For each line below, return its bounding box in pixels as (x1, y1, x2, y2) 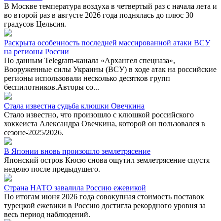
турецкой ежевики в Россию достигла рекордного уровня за (4, 201, 206, 210)
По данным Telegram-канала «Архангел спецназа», (4, 56, 175, 65)
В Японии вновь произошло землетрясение (4, 147, 150, 155)
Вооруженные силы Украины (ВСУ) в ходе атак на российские (4, 65, 217, 74)
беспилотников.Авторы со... (4, 82, 99, 91)
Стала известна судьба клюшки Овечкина (4, 101, 145, 110)
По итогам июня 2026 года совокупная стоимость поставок (4, 192, 204, 201)
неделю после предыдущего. (4, 164, 100, 173)
